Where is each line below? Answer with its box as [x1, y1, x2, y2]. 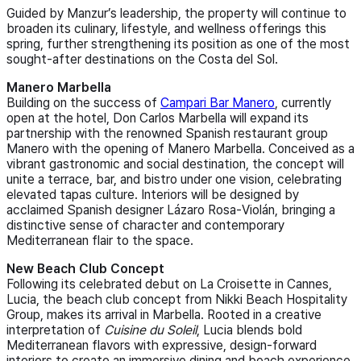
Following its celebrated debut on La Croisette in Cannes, [6, 276, 332, 293]
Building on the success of [6, 95, 160, 111]
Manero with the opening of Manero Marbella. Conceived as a [6, 141, 355, 157]
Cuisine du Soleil [104, 322, 197, 338]
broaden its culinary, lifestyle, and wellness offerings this [6, 21, 326, 37]
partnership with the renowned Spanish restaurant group [6, 126, 328, 142]
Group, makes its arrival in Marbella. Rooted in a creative [6, 307, 322, 323]
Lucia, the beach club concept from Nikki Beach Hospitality [6, 292, 347, 308]
